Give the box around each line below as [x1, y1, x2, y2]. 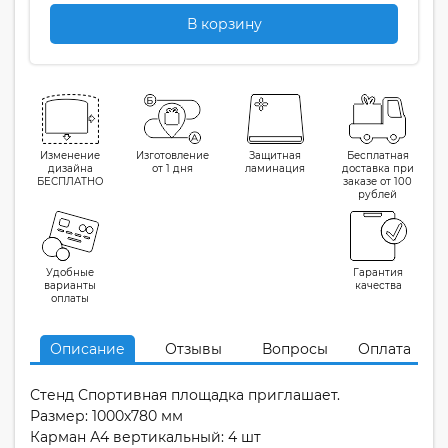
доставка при [341, 162, 414, 175]
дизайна [47, 162, 93, 175]
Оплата [358, 340, 411, 358]
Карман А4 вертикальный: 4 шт [30, 428, 261, 446]
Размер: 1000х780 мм [30, 407, 183, 425]
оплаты [51, 292, 89, 305]
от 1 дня [152, 162, 194, 175]
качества [354, 279, 402, 292]
